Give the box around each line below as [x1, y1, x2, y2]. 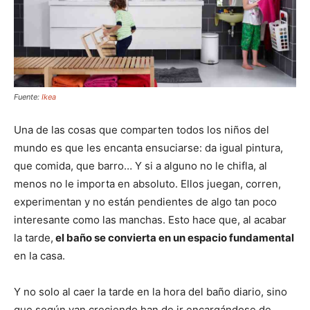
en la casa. [14, 249, 65, 263]
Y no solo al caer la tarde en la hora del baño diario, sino [14, 285, 287, 299]
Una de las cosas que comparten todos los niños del [14, 123, 269, 137]
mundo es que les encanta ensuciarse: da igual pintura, [14, 141, 283, 155]
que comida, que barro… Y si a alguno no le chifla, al [14, 159, 267, 173]
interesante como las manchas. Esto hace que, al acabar [14, 213, 286, 227]
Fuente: [14, 92, 42, 102]
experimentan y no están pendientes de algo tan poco [14, 195, 277, 209]
